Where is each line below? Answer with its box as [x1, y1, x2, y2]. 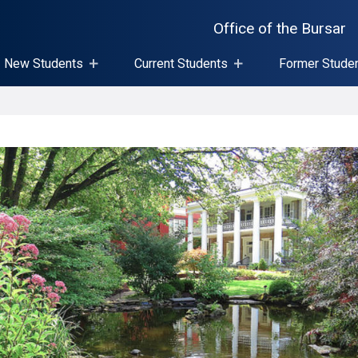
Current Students [134, 56, 228, 72]
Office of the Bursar [213, 19, 347, 38]
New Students [4, 56, 83, 72]
